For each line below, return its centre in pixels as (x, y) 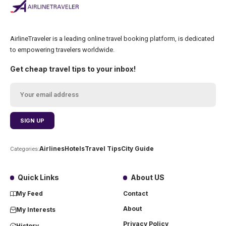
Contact (135, 193)
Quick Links (39, 177)
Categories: (25, 149)
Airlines (52, 149)
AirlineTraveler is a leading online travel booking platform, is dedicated (112, 38)
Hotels (75, 149)
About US (148, 177)
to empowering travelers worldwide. (62, 49)
